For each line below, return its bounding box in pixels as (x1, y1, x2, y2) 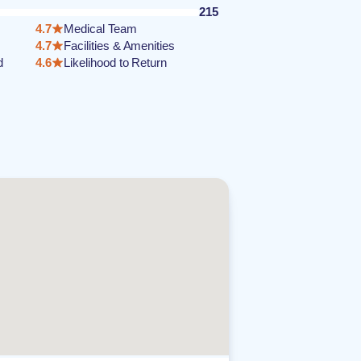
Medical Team (64, 22, 137, 35)
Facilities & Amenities (64, 39, 176, 52)
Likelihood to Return (64, 56, 168, 69)
